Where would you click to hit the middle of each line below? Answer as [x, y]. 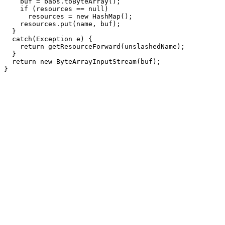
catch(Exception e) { [48, 39]
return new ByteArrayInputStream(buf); [82, 62]
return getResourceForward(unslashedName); [94, 46]
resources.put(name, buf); [62, 24]
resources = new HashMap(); [68, 16]
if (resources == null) [56, 9]
